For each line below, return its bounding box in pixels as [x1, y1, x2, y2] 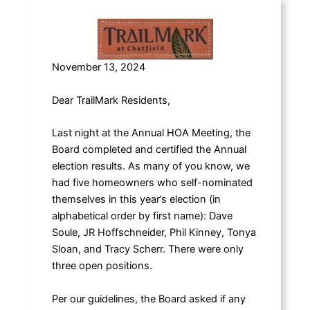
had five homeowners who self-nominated [51, 176, 253, 190]
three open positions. [51, 259, 152, 273]
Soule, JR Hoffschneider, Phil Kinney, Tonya [51, 226, 256, 239]
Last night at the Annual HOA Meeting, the [51, 127, 250, 140]
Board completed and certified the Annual [51, 143, 246, 156]
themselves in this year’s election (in [51, 193, 221, 206]
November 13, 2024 [51, 61, 145, 74]
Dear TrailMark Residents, [51, 93, 170, 107]
